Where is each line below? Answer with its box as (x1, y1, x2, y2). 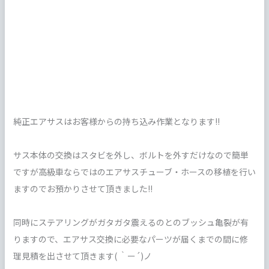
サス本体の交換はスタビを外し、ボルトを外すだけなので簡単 (13, 149, 249, 161)
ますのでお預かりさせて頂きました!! (13, 183, 153, 195)
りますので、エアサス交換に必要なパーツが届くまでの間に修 (13, 233, 248, 245)
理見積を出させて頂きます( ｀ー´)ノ (13, 250, 152, 262)
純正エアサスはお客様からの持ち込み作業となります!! (13, 115, 220, 127)
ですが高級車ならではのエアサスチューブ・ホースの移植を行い (13, 166, 256, 178)
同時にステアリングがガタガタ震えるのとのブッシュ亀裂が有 (13, 216, 249, 228)
